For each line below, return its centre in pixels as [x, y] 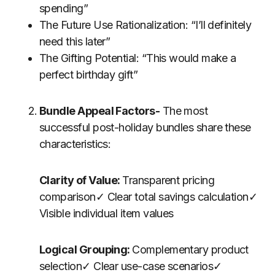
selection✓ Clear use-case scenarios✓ [131, 266]
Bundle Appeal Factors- [100, 111]
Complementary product [190, 250]
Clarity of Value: [81, 180]
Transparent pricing [168, 180]
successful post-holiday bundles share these [145, 127]
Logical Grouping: [86, 250]
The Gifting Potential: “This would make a [138, 58]
